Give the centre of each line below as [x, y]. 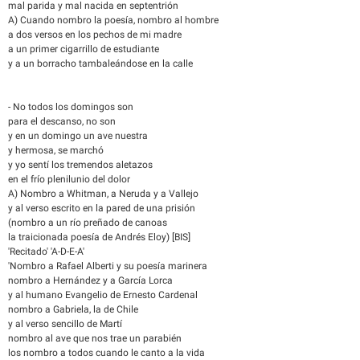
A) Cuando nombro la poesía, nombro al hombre [113, 20]
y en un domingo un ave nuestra [78, 136]
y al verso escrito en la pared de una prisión [102, 208]
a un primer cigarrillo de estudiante [84, 49]
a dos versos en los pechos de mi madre [95, 35]
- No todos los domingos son [71, 107]
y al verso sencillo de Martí [65, 324]
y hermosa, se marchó [56, 150]
